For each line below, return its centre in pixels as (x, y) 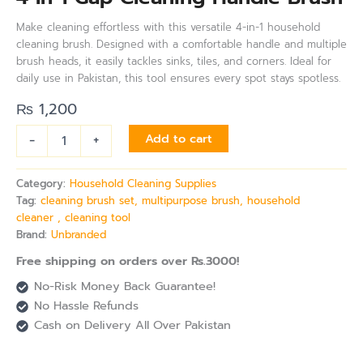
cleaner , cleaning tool (73, 217)
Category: (43, 183)
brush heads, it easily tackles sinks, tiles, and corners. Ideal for (174, 62)
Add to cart (178, 138)
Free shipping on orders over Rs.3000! (128, 261)
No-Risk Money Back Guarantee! (124, 286)
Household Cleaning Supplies (143, 183)
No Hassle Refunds (86, 306)
